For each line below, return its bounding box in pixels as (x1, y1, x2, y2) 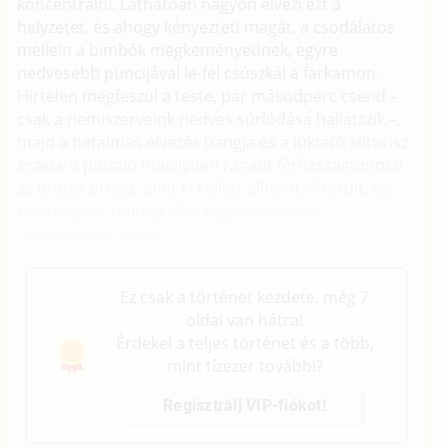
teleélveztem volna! (17, 222, 162, 245)
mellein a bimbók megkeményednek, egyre (17, 38, 339, 61)
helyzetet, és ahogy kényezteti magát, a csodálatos (17, 15, 396, 38)
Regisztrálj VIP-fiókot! (163, 396, 326, 416)
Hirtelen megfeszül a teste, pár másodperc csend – (17, 84, 399, 107)
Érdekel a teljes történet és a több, (115, 332, 374, 355)
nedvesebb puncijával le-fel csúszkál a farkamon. (17, 61, 381, 84)
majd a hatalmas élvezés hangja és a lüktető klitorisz (17, 130, 409, 153)
